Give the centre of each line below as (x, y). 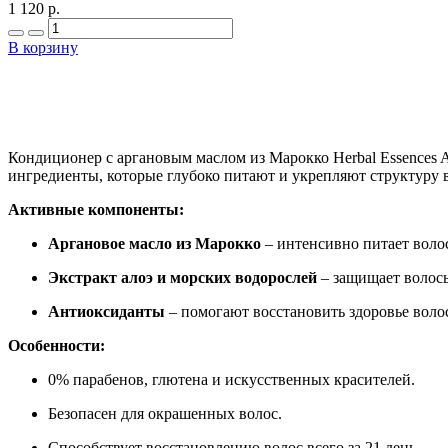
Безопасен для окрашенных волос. (165, 413)
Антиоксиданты (106, 311)
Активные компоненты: (96, 209)
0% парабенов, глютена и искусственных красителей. (231, 379)
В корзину (43, 47)
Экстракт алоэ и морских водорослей (182, 277)
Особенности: (56, 345)
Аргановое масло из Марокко (154, 243)
